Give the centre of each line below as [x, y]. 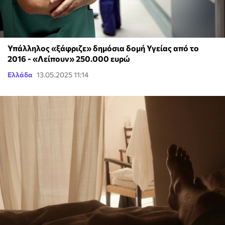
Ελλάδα [20, 74]
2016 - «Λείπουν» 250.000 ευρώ [69, 58]
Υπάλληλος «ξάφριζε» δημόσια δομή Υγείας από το [103, 48]
